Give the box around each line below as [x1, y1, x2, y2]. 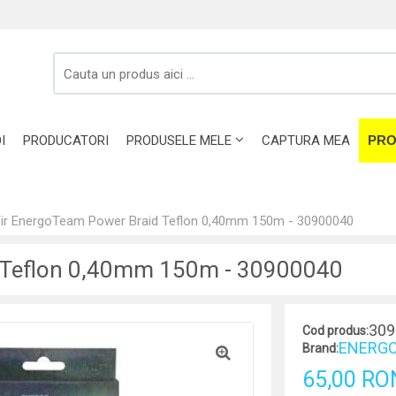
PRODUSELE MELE [126, 133, 232, 148]
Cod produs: [301, 324, 369, 338]
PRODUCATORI [23, 133, 109, 148]
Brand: [301, 341, 339, 355]
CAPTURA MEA [262, 133, 350, 148]
